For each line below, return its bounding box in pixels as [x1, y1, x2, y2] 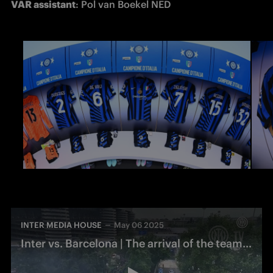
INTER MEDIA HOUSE [21, 219, 102, 230]
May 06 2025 [114, 219, 165, 230]
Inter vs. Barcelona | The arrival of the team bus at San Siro [243, 236, 252, 250]
